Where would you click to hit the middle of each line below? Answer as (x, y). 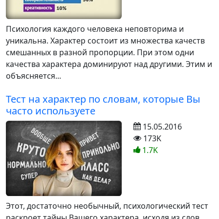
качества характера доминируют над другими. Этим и (109, 64)
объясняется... (33, 76)
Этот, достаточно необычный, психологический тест (107, 206)
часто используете (51, 110)
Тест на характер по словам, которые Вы (103, 99)
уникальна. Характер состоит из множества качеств (105, 40)
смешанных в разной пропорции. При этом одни (100, 52)
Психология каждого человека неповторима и (95, 29)
